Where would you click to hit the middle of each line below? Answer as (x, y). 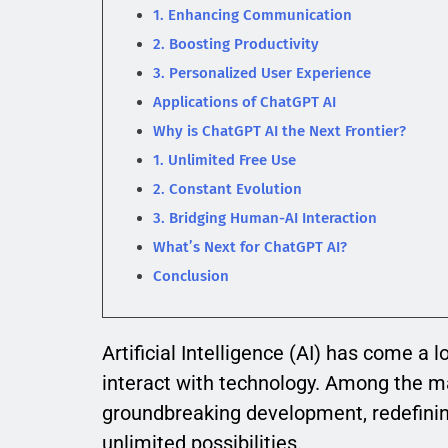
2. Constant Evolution (227, 189)
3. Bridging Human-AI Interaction (265, 218)
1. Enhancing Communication (252, 15)
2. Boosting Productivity (236, 44)
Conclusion (191, 276)
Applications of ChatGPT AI (244, 102)
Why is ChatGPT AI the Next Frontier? (279, 131)
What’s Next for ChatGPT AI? (250, 247)
